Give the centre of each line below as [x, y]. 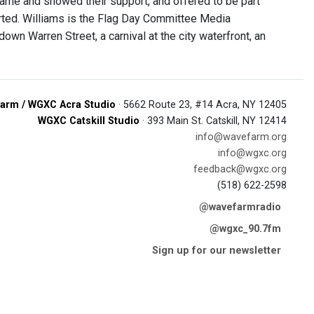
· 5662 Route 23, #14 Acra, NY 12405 [201, 105]
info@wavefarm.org [241, 137]
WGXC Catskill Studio [89, 121]
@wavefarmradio [240, 207]
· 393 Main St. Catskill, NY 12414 [213, 121]
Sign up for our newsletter [217, 251]
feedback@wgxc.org [240, 169]
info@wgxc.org [252, 153]
